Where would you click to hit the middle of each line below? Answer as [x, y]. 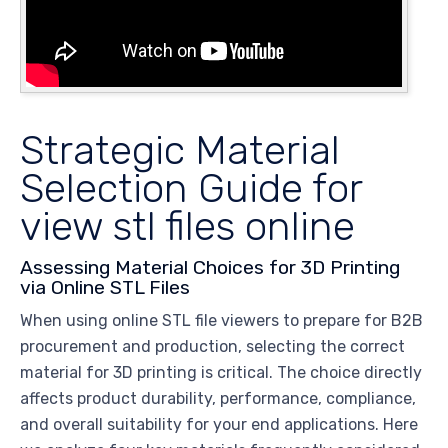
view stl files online [187, 226]
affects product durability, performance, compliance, [218, 398]
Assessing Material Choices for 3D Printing [210, 267]
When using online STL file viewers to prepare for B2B [221, 320]
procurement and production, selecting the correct [212, 346]
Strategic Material [180, 150]
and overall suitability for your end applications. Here [219, 424]
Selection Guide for [191, 188]
